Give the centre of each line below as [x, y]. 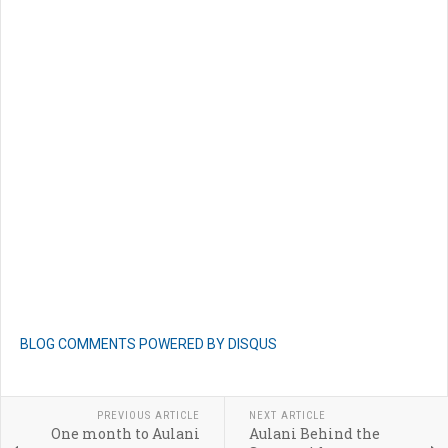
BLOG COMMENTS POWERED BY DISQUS [148, 344]
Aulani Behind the [314, 434]
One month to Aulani [125, 434]
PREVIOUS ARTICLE [148, 416]
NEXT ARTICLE [287, 416]
